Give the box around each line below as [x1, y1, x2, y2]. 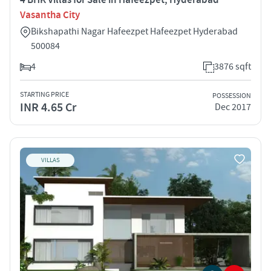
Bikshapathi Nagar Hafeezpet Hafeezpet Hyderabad [31, 25, 238, 38]
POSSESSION [212, 91, 251, 101]
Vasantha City [20, 8, 80, 22]
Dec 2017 [215, 101, 251, 114]
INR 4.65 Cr [20, 99, 76, 116]
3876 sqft [214, 60, 251, 73]
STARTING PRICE [20, 90, 69, 99]
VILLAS [41, 155, 60, 165]
